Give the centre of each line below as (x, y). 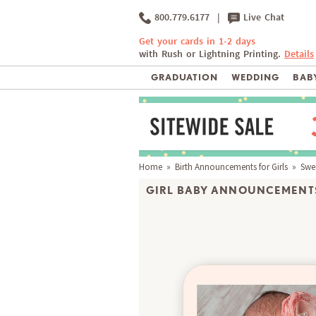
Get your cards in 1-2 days (197, 42)
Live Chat (262, 17)
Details (299, 54)
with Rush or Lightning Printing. (212, 54)
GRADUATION (184, 78)
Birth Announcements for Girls (231, 167)
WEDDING (255, 78)
